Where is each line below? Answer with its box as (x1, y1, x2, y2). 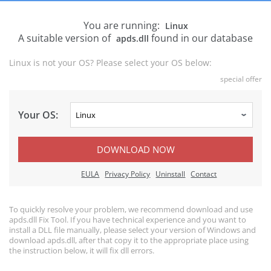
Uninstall (155, 169, 186, 179)
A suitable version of (18, 31, 113, 45)
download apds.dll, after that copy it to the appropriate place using (9, 235, 249, 246)
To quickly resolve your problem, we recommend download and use (9, 204, 253, 215)
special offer (220, 74, 262, 84)
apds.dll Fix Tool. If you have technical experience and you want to (9, 214, 246, 225)
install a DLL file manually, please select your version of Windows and (9, 224, 256, 235)
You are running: (83, 19, 162, 32)
